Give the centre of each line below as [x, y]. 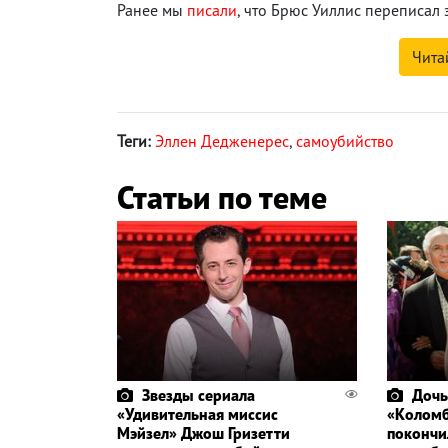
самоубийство [345, 140]
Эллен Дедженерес [222, 140]
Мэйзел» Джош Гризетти [203, 432]
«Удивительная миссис [197, 413]
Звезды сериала [198, 394]
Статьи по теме [222, 196]
